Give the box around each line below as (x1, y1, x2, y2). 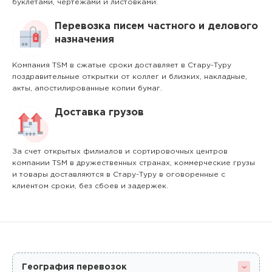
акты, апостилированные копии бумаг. (12, 85, 162, 92)
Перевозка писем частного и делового (55, 22, 258, 31)
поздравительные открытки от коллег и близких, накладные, (12, 73, 247, 80)
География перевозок (22, 263, 127, 271)
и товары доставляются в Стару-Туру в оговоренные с (12, 171, 225, 178)
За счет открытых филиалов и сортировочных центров (12, 148, 228, 155)
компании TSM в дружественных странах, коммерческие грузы (12, 160, 255, 166)
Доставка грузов (55, 108, 144, 117)
